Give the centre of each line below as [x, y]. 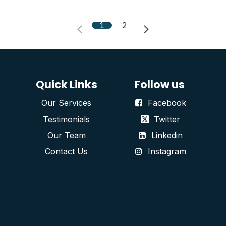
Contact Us [66, 151]
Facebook [167, 103]
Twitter [167, 119]
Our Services [66, 103]
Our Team [66, 135]
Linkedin [167, 135]
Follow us [160, 84]
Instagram [167, 151]
